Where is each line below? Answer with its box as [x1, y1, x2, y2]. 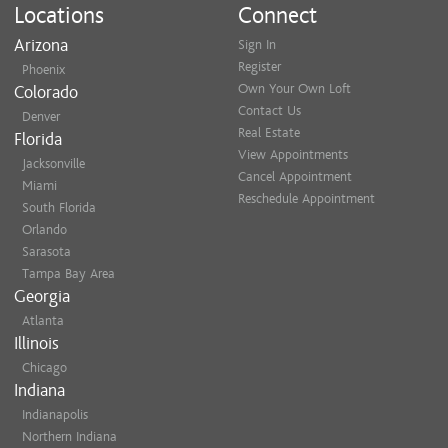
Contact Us [238, 103, 301, 118]
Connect [238, 2, 317, 29]
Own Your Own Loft [238, 81, 351, 96]
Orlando [22, 222, 67, 237]
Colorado [14, 83, 78, 102]
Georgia [14, 287, 70, 306]
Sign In [238, 37, 276, 52]
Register [238, 59, 281, 74]
